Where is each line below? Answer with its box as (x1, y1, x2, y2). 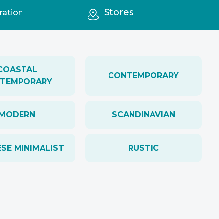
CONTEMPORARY (108, 71, 179, 80)
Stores (104, 7, 133, 18)
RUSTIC (128, 143, 159, 153)
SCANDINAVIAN (112, 110, 175, 119)
